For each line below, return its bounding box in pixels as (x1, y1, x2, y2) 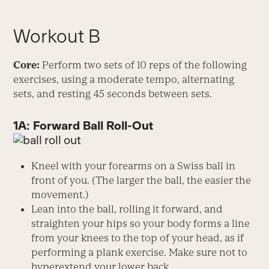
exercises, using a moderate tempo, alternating (13, 73, 235, 85)
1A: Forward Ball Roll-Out (13, 118, 154, 132)
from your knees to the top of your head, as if (31, 231, 244, 244)
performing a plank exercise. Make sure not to (31, 246, 248, 258)
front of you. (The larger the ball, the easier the (31, 174, 252, 186)
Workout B (13, 25, 101, 47)
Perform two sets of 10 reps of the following (40, 58, 247, 71)
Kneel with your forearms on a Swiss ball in (31, 159, 236, 172)
